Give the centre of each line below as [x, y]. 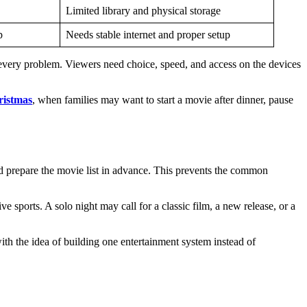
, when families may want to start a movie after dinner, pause [163, 99]
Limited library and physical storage [143, 10]
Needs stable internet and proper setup [148, 34]
